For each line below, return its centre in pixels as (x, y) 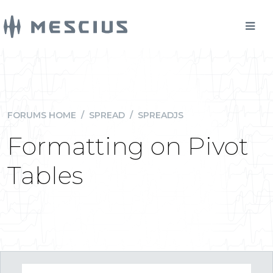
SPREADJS (161, 115)
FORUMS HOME (42, 115)
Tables (45, 175)
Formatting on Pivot (128, 146)
